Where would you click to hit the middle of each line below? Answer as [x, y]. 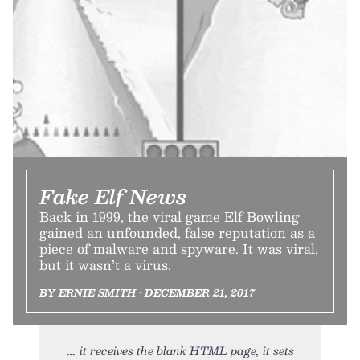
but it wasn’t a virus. [105, 264]
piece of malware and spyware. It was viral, [179, 248]
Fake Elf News [113, 196]
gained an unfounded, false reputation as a [177, 232]
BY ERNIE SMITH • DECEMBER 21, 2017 [147, 292]
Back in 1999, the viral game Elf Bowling [170, 216]
